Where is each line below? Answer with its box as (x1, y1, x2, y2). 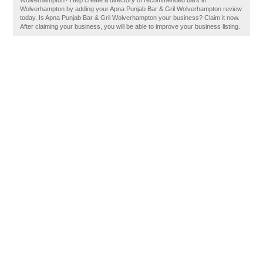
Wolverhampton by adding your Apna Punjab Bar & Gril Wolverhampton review (20, 5, 242, 12)
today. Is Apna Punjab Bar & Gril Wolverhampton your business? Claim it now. (20, 14, 240, 21)
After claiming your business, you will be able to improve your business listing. (20, 23, 241, 30)
